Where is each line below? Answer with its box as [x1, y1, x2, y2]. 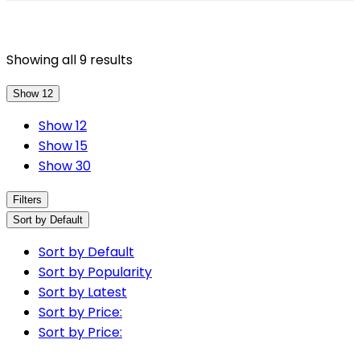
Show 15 [39, 137, 88, 156]
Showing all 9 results [6, 51, 133, 70]
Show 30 [39, 157, 91, 176]
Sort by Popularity [39, 263, 152, 282]
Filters [13, 194, 42, 207]
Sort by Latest [39, 283, 127, 302]
